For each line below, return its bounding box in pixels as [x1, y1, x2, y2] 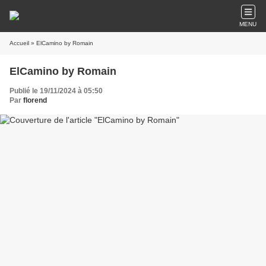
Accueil [9, 40, 29, 46]
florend [23, 96, 47, 104]
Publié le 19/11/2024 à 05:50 [9, 87, 103, 95]
